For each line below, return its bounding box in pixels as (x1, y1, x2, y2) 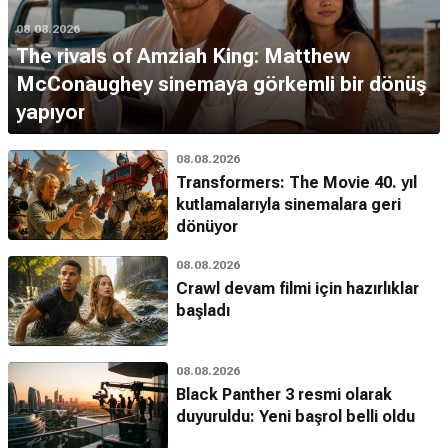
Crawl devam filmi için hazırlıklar (176, 278, 419, 298)
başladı (176, 300, 230, 320)
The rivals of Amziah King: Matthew (16, 43, 350, 68)
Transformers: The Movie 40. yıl (176, 172, 417, 192)
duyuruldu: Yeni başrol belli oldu (176, 406, 415, 426)
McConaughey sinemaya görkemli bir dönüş (16, 71, 427, 96)
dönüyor (176, 216, 238, 236)
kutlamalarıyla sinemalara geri (176, 194, 401, 214)
